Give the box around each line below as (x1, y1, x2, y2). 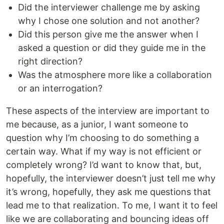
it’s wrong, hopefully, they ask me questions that (6, 186, 211, 197)
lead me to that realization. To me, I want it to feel (6, 199, 217, 210)
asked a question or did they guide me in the (18, 42, 205, 53)
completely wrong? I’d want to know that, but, (6, 159, 201, 170)
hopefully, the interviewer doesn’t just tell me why (6, 172, 215, 183)
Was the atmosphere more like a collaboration (18, 69, 212, 80)
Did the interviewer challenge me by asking (18, 1, 200, 12)
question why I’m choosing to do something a (6, 132, 199, 143)
